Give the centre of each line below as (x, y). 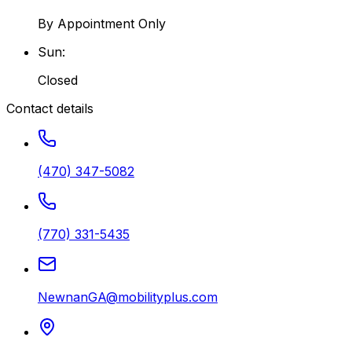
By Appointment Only (102, 23)
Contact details (50, 108)
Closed (58, 80)
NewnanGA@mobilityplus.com (128, 297)
